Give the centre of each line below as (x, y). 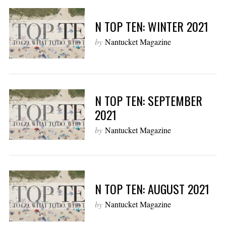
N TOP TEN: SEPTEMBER (148, 100)
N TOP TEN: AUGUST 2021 (152, 188)
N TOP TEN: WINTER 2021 (151, 26)
